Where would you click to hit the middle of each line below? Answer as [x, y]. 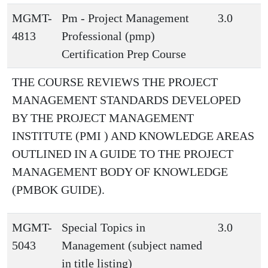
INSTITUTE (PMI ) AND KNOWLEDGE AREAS [133, 136]
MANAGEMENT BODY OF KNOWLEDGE [120, 172]
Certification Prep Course [124, 54]
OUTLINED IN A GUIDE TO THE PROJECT [123, 154]
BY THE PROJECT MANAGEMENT [103, 118]
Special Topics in [103, 227]
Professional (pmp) [108, 36]
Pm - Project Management [125, 18]
